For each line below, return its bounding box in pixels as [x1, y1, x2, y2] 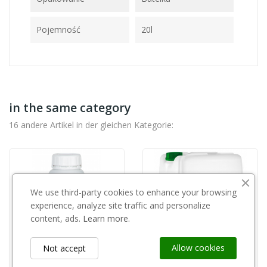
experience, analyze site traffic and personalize [30, 200, 210, 211]
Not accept [43, 243, 86, 254]
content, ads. [30, 213, 83, 224]
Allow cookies [172, 242, 225, 253]
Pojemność [36, 24, 80, 35]
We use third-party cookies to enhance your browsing [30, 187, 237, 198]
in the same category [9, 100, 131, 116]
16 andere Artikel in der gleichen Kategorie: [9, 119, 173, 131]
